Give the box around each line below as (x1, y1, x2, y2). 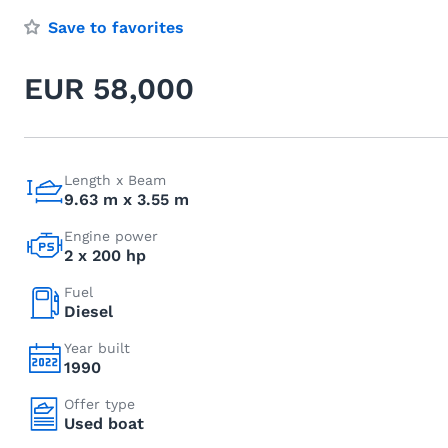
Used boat (64, 414, 144, 433)
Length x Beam (64, 172, 166, 188)
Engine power (64, 228, 158, 244)
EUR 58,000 (24, 71, 194, 106)
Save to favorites (48, 18, 184, 37)
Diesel (64, 302, 113, 321)
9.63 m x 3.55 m (64, 190, 189, 209)
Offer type (64, 396, 135, 412)
